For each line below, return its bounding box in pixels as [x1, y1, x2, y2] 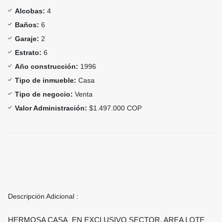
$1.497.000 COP [87, 104, 142, 112]
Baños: [15, 21, 39, 29]
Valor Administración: [15, 104, 87, 112]
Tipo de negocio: [15, 90, 73, 99]
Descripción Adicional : [8, 192, 78, 201]
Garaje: [15, 35, 39, 43]
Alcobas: [15, 7, 45, 15]
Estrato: [15, 49, 42, 57]
